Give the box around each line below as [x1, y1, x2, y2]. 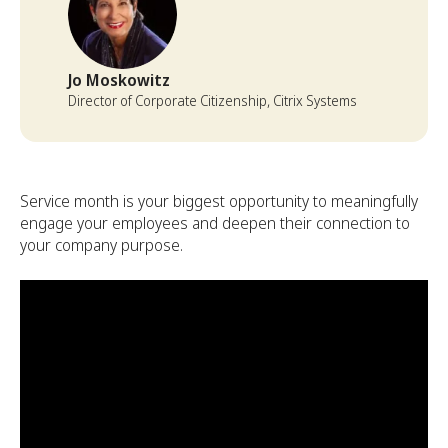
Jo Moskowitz [68, 69, 170, 91]
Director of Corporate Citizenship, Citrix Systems [68, 91, 357, 110]
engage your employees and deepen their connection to [20, 212, 410, 234]
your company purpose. [20, 234, 183, 256]
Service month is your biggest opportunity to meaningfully [20, 190, 418, 212]
